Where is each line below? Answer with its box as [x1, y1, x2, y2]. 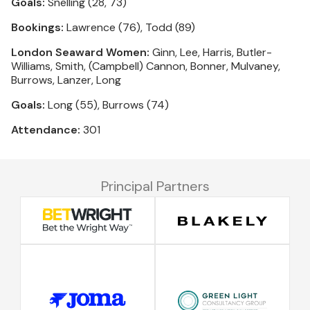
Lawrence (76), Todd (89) [64, 20, 195, 35]
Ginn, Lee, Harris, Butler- [149, 45, 272, 60]
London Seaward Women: [11, 45, 149, 60]
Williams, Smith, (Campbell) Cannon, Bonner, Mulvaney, [11, 59, 280, 73]
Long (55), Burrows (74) [45, 98, 169, 112]
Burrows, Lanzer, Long [11, 73, 121, 87]
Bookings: [11, 20, 64, 35]
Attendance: [11, 122, 80, 137]
